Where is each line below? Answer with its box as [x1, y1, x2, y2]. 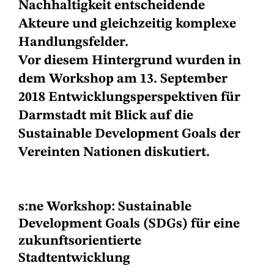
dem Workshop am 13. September [18, 72, 228, 86]
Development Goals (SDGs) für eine [18, 217, 240, 231]
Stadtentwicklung [18, 251, 130, 265]
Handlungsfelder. [18, 35, 128, 50]
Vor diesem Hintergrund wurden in [18, 54, 241, 68]
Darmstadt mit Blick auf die [18, 109, 193, 123]
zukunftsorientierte [18, 234, 141, 248]
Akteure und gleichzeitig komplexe [18, 17, 236, 31]
